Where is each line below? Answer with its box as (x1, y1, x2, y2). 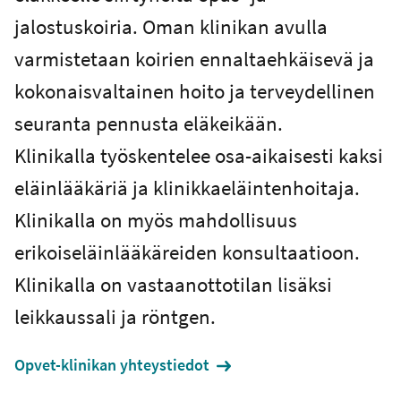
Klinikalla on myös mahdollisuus (14, 206, 297, 233)
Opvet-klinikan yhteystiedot (14, 354, 209, 376)
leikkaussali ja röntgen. (14, 303, 216, 329)
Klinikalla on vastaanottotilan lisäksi (14, 270, 332, 297)
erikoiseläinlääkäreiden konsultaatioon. (14, 238, 360, 265)
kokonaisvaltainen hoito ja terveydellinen (14, 77, 375, 104)
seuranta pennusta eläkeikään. (14, 109, 283, 136)
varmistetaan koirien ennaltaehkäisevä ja (14, 45, 374, 72)
